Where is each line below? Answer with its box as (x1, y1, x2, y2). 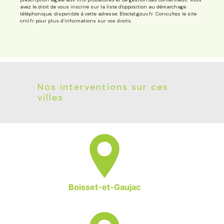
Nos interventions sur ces (37, 81, 168, 93)
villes (37, 91, 63, 104)
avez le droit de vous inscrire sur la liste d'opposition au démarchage (20, 3, 186, 10)
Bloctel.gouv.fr (119, 10, 153, 17)
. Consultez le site (153, 10, 196, 17)
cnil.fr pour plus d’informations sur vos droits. (20, 17, 132, 24)
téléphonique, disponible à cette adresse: (20, 10, 119, 17)
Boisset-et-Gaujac (68, 182, 140, 192)
